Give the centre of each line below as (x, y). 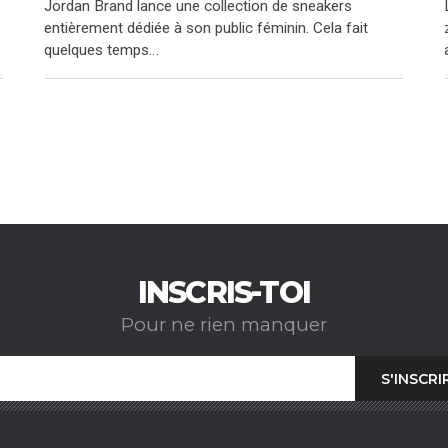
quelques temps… (101, 50)
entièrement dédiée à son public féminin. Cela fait (205, 28)
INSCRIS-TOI (224, 292)
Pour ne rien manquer (224, 324)
